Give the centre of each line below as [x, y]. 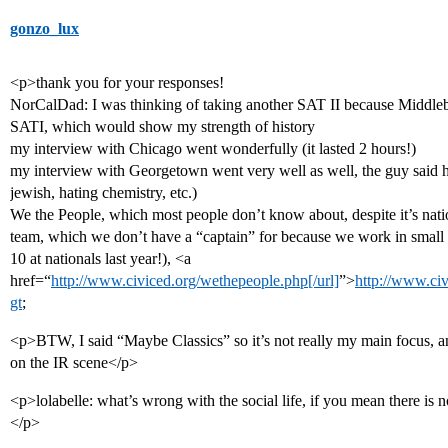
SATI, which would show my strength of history [162, 126]
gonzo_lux [44, 28]
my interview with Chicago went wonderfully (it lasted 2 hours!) [213, 148]
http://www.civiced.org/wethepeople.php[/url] [195, 280]
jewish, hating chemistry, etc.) [103, 192]
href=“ [30, 280]
